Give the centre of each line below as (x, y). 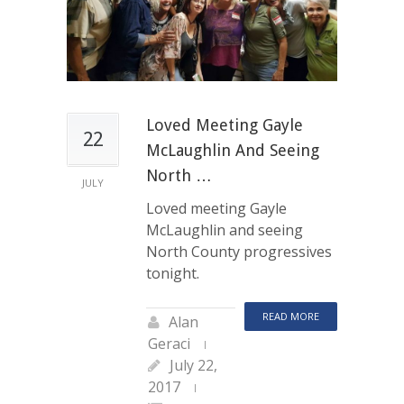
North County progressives (239, 251)
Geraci (169, 343)
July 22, (193, 365)
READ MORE (291, 316)
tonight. (173, 273)
